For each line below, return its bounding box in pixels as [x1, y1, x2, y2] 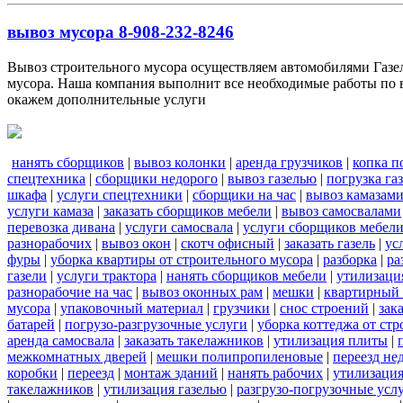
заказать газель [284, 235, 375, 251]
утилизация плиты [273, 332, 388, 348]
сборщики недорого [95, 170, 218, 186]
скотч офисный [181, 235, 274, 251]
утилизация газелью [103, 381, 227, 397]
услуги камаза [7, 202, 94, 219]
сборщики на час [193, 186, 296, 202]
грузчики [213, 300, 270, 316]
